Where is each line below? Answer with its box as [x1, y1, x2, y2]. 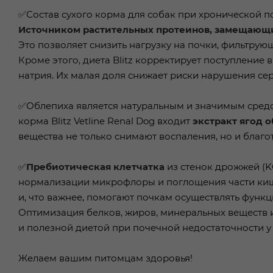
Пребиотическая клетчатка [26, 160, 165, 172]
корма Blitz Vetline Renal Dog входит [18, 115, 193, 127]
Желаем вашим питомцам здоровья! [18, 252, 193, 264]
